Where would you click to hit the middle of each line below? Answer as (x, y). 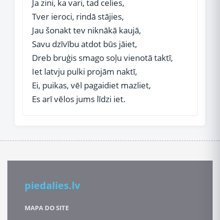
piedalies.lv (52, 185)
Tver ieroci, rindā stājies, (78, 16)
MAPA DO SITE (47, 208)
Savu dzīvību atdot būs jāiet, (84, 44)
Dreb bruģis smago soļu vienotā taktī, (102, 58)
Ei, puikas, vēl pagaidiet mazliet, (91, 85)
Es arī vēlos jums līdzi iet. (79, 99)
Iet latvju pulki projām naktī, (84, 71)
